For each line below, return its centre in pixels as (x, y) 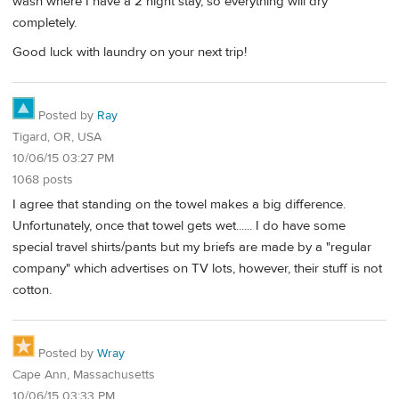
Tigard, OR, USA (57, 137)
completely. (45, 22)
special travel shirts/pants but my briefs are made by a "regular (192, 248)
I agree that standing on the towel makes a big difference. (179, 205)
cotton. (32, 290)
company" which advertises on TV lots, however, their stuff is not (197, 269)
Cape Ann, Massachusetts (84, 375)
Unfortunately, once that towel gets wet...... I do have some (179, 226)
